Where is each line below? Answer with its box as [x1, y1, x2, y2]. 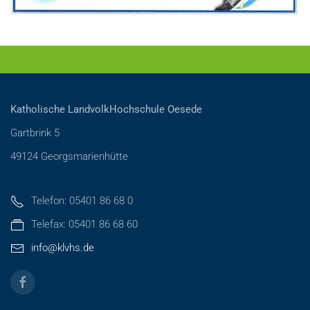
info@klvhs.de [31, 241, 94, 254]
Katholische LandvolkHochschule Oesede [10, 102, 202, 116]
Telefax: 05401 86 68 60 [31, 217, 138, 230]
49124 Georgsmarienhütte [10, 149, 128, 163]
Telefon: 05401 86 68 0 [31, 194, 133, 207]
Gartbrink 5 [10, 126, 60, 139]
